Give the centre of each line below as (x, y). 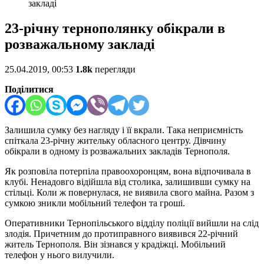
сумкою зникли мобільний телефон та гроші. (95, 203)
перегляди (114, 70)
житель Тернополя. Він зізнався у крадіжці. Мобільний (115, 245)
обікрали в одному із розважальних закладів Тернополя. (117, 151)
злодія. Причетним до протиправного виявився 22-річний (121, 234)
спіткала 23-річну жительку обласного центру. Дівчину (115, 141)
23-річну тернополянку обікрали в (115, 29)
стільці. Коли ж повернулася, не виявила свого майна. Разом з (129, 193)
